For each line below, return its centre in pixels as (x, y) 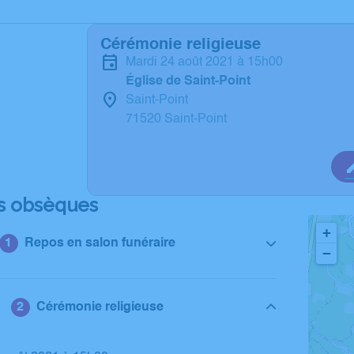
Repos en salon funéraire (100, 243)
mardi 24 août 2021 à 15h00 (209, 62)
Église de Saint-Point (188, 81)
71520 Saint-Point (176, 119)
